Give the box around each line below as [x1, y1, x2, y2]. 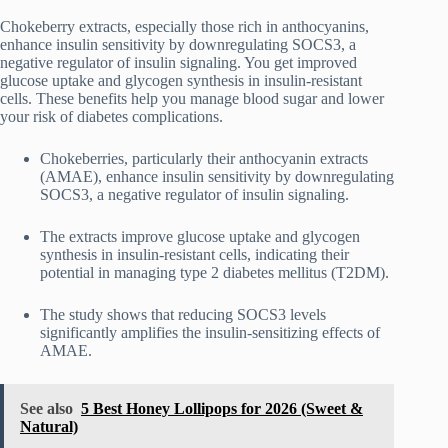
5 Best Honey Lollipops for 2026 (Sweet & [81, 400, 363, 418]
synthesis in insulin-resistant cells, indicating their [40, 246, 349, 264]
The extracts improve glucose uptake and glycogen [40, 228, 360, 246]
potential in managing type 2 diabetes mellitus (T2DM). [40, 264, 389, 282]
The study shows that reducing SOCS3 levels [40, 306, 326, 324]
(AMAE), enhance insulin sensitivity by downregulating [40, 168, 394, 186]
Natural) [20, 418, 78, 436]
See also [20, 400, 73, 418]
